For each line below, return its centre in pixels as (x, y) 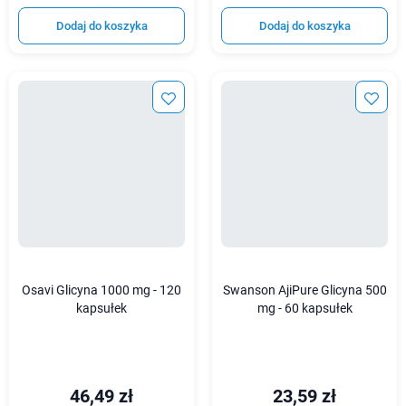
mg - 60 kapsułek (304, 309)
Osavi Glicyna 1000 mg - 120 (101, 291)
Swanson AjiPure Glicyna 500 (304, 291)
